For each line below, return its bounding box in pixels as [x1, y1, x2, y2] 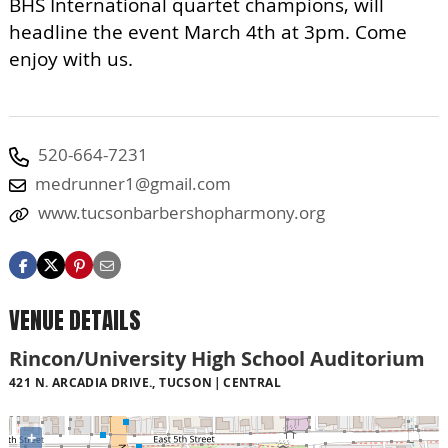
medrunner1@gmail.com [35, 172, 231, 195]
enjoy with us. [9, 46, 133, 72]
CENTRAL [223, 374, 281, 392]
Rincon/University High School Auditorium [9, 345, 425, 373]
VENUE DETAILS [9, 303, 141, 338]
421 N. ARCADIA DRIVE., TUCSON [9, 374, 213, 392]
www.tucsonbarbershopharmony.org [38, 201, 325, 224]
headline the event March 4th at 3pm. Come [9, 19, 407, 45]
